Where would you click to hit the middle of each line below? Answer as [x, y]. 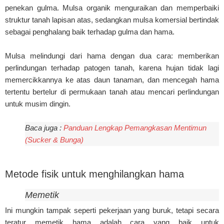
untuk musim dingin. [38, 104]
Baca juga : [44, 128]
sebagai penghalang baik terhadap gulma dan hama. [90, 32]
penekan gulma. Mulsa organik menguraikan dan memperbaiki [112, 8]
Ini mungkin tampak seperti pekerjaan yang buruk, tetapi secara [112, 210]
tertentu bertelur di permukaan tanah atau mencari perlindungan [112, 92]
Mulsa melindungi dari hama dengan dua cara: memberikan [112, 56]
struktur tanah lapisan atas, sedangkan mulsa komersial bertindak [112, 20]
